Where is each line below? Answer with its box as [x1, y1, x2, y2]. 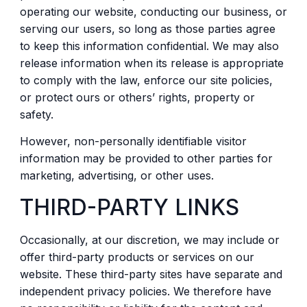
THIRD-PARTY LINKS [19, 193, 239, 221]
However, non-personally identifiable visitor [19, 134, 247, 149]
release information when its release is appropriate [19, 56, 284, 70]
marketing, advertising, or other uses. [19, 169, 214, 183]
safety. [19, 107, 53, 121]
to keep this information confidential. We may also [19, 38, 279, 53]
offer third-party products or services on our [19, 249, 254, 264]
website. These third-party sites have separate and [19, 267, 282, 281]
